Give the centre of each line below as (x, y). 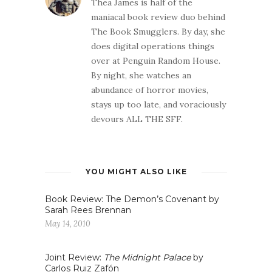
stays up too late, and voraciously (158, 104)
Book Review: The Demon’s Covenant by (132, 199)
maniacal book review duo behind (158, 17)
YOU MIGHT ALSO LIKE (136, 172)
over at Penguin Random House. (156, 61)
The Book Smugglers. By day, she (158, 32)
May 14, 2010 (68, 224)
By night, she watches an (141, 75)
